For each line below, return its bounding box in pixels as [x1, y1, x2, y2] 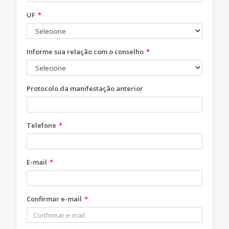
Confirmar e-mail [27, 194, 83, 203]
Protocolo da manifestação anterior [27, 84, 143, 93]
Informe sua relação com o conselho [27, 47, 145, 56]
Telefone [27, 121, 58, 130]
